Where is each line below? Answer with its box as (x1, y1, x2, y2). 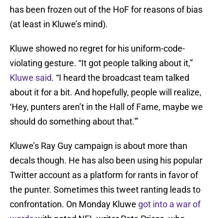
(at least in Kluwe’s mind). (10, 19, 108, 30)
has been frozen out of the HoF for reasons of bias (10, 4, 202, 15)
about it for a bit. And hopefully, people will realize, (10, 87, 201, 98)
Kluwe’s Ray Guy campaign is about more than (10, 141, 187, 151)
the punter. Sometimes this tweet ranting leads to (10, 184, 200, 195)
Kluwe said (10, 73, 52, 83)
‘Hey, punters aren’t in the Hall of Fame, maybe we (10, 102, 203, 112)
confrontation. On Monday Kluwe (10, 199, 138, 210)
